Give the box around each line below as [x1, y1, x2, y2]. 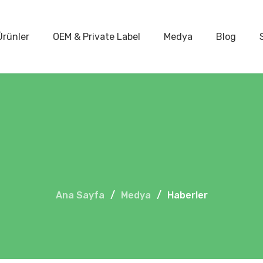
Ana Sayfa [55, 189, 104, 201]
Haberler [167, 189, 208, 201]
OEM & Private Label [52, 31, 140, 42]
